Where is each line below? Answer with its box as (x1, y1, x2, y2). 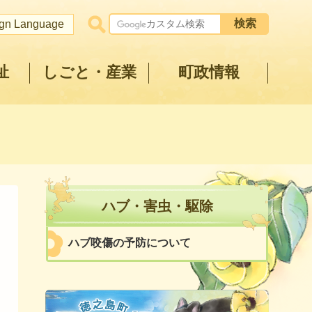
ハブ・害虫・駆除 (101, 198, 213, 214)
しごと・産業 (42, 63, 136, 81)
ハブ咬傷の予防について (68, 237, 191, 249)
